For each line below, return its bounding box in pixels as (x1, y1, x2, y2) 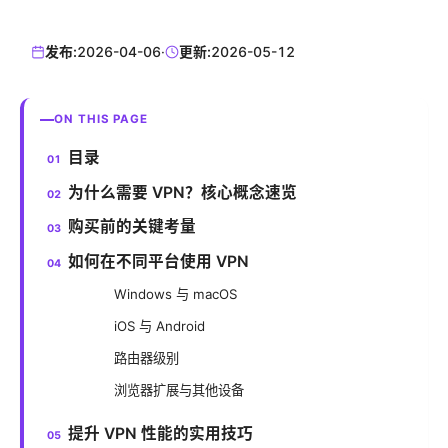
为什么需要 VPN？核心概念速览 (68, 182, 298, 202)
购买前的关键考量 (68, 217, 197, 237)
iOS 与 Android (114, 318, 205, 335)
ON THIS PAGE (54, 112, 149, 127)
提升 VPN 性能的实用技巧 (68, 424, 254, 444)
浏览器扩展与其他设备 (114, 382, 244, 399)
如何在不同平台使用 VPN (68, 251, 250, 271)
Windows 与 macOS (114, 286, 237, 303)
